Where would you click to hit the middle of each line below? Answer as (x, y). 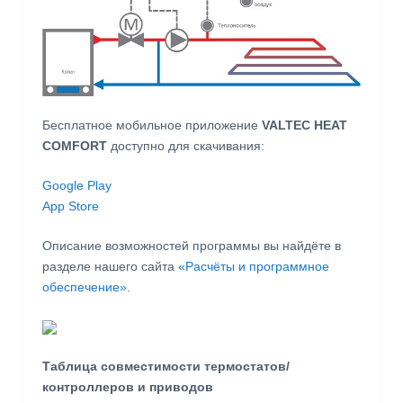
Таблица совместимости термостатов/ (166, 366)
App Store (70, 206)
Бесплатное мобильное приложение (152, 125)
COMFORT (74, 145)
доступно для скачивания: (185, 145)
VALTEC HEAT (304, 125)
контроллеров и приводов (127, 386)
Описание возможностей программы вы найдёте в (191, 245)
